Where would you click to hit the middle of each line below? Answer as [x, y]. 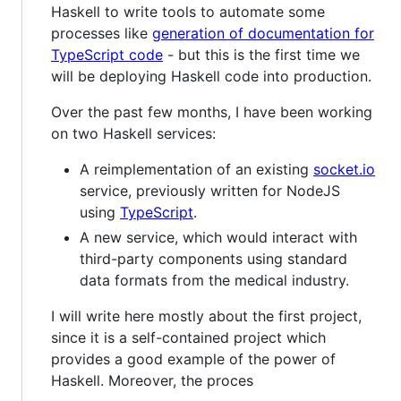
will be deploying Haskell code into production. [211, 77]
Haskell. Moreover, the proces [152, 381]
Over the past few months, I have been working [212, 112]
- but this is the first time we [261, 55]
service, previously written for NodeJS [210, 191]
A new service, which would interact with [218, 238]
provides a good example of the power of [193, 359]
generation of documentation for [263, 34]
